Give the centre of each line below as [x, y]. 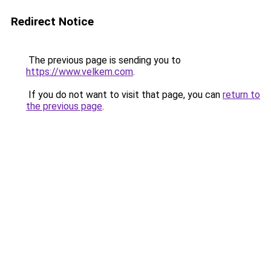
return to [241, 95]
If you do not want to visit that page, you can [124, 95]
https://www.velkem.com [80, 72]
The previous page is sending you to [103, 60]
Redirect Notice [52, 21]
